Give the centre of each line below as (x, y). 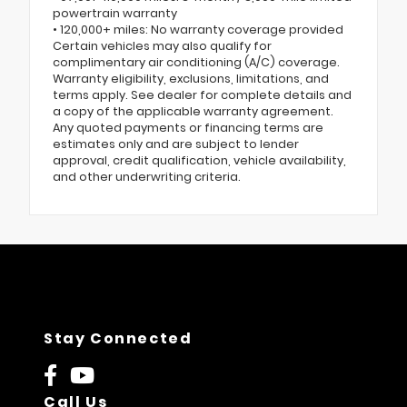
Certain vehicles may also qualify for (162, 45)
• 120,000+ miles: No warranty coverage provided (198, 29)
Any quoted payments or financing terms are (188, 127)
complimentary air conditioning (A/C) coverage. (196, 62)
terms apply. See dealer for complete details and (202, 94)
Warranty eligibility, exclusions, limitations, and (191, 78)
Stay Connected (118, 338)
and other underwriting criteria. (147, 176)
